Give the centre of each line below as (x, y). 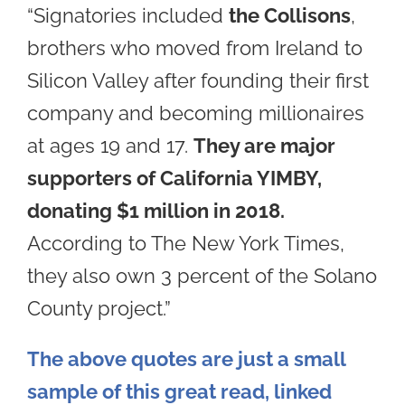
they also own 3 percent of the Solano (202, 276)
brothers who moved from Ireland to (195, 48)
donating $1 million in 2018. (156, 211)
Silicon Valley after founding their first (198, 81)
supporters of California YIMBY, (174, 179)
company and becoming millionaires (196, 113)
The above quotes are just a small (186, 359)
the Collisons (290, 16)
